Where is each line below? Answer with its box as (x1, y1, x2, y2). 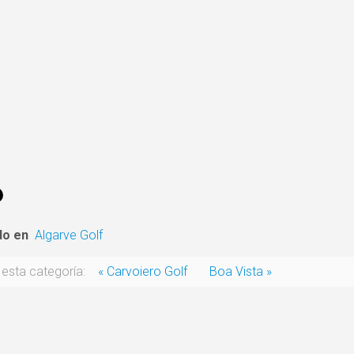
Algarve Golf (35, 228, 103, 243)
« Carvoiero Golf (98, 264, 187, 279)
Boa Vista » (209, 264, 272, 279)
